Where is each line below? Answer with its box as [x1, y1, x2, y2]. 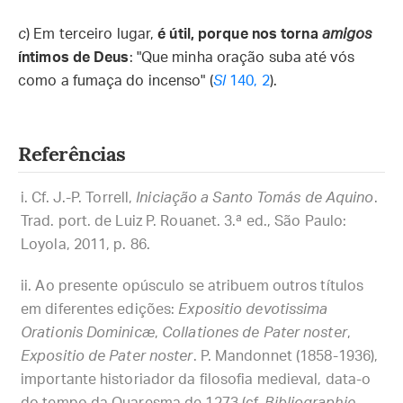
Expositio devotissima [178, 302, 328, 317]
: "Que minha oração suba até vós [129, 50, 354, 65]
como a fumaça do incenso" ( [18, 74, 213, 88]
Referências [18, 146, 126, 166]
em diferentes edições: [21, 302, 179, 317]
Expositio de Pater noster [21, 349, 193, 363]
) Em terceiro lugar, [26, 27, 158, 41]
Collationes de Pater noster [162, 326, 347, 340]
